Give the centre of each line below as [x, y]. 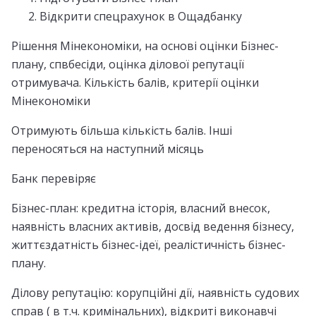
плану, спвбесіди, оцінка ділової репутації [128, 64]
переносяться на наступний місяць [108, 148]
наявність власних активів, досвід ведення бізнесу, [153, 226]
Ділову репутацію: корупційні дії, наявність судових [155, 292]
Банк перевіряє [54, 178]
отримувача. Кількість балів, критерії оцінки [135, 82]
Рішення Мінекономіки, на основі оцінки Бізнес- [145, 45]
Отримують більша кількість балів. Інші [122, 130]
